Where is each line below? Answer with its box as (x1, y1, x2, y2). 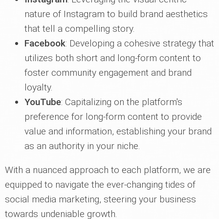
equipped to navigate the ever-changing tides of (5, 179, 196, 191)
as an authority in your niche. (24, 140, 140, 152)
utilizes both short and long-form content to (24, 52, 201, 64)
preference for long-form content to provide (24, 111, 202, 123)
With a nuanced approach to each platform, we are (5, 164, 211, 176)
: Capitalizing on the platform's (61, 96, 182, 108)
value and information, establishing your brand (24, 126, 212, 137)
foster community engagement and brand (24, 67, 192, 79)
